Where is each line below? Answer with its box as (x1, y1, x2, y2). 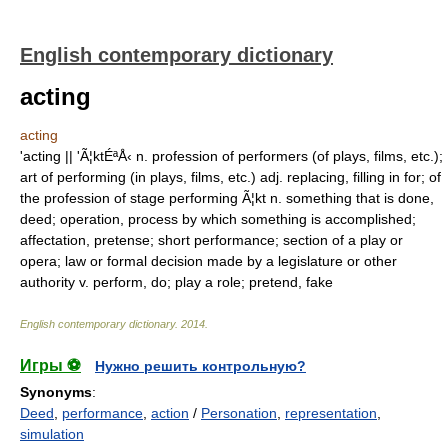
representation (285, 405, 377, 421)
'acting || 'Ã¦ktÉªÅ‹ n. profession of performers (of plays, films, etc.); (20, 148, 443, 164)
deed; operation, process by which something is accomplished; (20, 211, 416, 227)
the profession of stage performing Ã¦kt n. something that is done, (20, 190, 434, 206)
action (151, 405, 189, 421)
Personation (201, 405, 277, 421)
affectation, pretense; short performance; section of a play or (20, 232, 403, 248)
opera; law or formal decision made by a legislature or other (20, 253, 397, 269)
